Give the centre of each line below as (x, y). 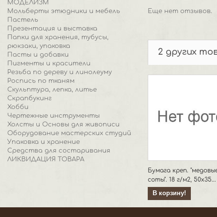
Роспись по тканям (41, 81)
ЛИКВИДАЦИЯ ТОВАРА (46, 159)
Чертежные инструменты (54, 116)
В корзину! (169, 193)
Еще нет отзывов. (180, 11)
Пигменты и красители (49, 63)
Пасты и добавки (38, 55)
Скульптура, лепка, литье (52, 90)
